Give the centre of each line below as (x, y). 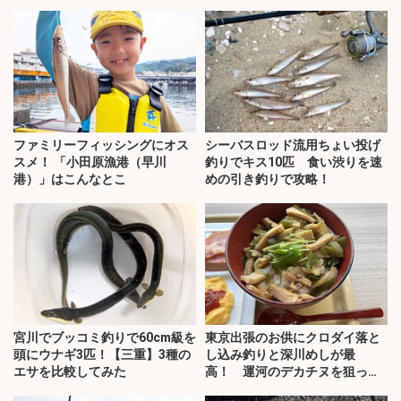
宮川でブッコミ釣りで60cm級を (105, 338)
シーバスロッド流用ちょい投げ (293, 145)
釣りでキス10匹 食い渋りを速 (294, 162)
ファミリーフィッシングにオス (101, 145)
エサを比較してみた (70, 372)
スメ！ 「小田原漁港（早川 (90, 162)
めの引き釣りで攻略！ (268, 179)
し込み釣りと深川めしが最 (280, 355)
